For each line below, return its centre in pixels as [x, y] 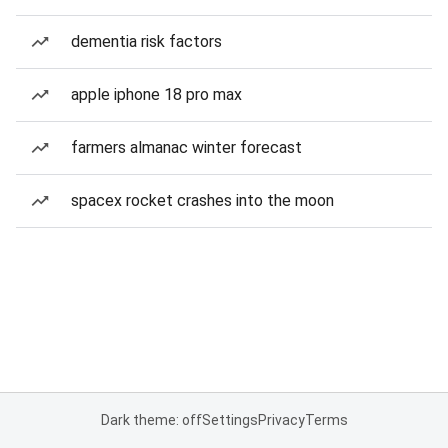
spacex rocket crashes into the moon [202, 200]
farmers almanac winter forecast [186, 147]
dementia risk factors [146, 41]
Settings [229, 420]
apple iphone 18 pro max [156, 94]
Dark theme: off [151, 420]
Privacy [281, 420]
